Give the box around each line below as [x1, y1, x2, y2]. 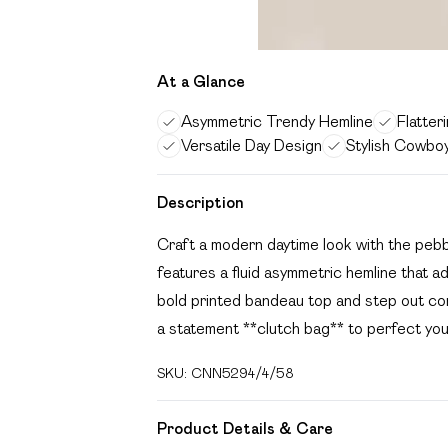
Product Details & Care [157, 420, 333, 437]
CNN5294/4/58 [191, 365, 294, 381]
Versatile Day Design [181, 137, 322, 154]
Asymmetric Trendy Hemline [181, 113, 373, 130]
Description [157, 194, 244, 211]
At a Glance [157, 73, 245, 90]
